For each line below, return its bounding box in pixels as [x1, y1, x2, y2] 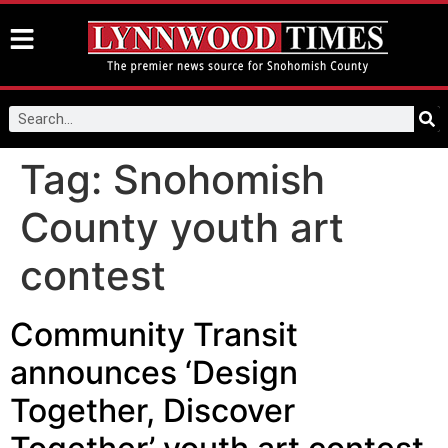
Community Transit [10, 315, 298, 354]
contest [20, 251, 166, 300]
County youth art [20, 203, 344, 252]
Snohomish [113, 155, 325, 204]
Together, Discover [10, 391, 295, 430]
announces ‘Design [10, 353, 298, 392]
